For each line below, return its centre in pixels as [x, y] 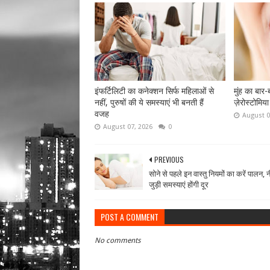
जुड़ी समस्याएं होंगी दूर [179, 185]
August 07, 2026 [128, 127]
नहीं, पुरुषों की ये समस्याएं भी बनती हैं [149, 102]
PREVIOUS [169, 159]
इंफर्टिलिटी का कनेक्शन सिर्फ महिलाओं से [154, 91]
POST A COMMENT [130, 217]
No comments [118, 240]
